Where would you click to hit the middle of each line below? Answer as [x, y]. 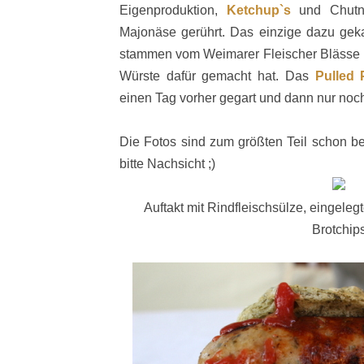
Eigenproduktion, [173, 11]
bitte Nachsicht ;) [167, 164]
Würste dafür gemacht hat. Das [217, 76]
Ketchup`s [258, 11]
